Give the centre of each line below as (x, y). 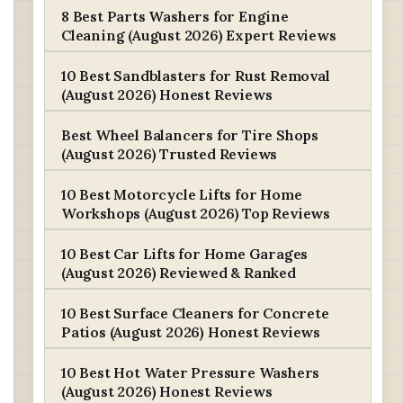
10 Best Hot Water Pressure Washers (191, 372)
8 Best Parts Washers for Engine (175, 16)
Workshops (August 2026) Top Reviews (196, 213)
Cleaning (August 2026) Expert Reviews (199, 35)
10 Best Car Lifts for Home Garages (185, 254)
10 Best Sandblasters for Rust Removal (196, 76)
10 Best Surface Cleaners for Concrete (195, 313)
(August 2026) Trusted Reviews (170, 154)
